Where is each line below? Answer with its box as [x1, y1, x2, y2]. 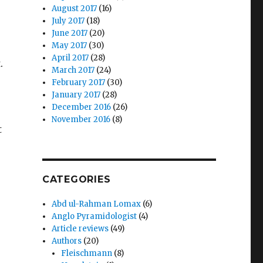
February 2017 [52, 77, 106, 87]
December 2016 [52, 102, 112, 112]
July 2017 [52, 16, 85, 26]
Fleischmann [61, 248, 113, 258]
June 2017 [52, 28, 88, 38]
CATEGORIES [42, 174, 111, 185]
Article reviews [52, 224, 109, 234]
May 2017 [52, 41, 87, 50]
